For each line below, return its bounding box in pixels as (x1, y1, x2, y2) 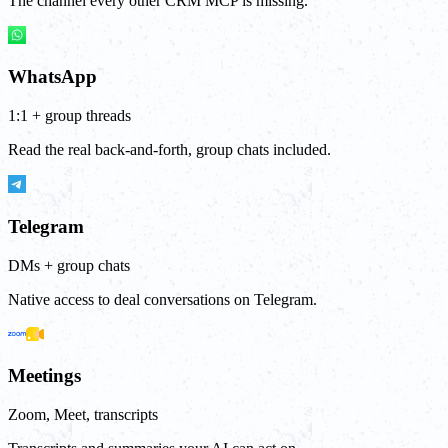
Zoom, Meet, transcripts (8, 406, 158, 424)
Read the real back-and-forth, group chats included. (8, 141, 331, 159)
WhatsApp (8, 66, 97, 88)
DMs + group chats (8, 256, 130, 274)
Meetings (8, 365, 81, 387)
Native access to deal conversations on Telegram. (8, 290, 317, 308)
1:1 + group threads (8, 107, 131, 125)
